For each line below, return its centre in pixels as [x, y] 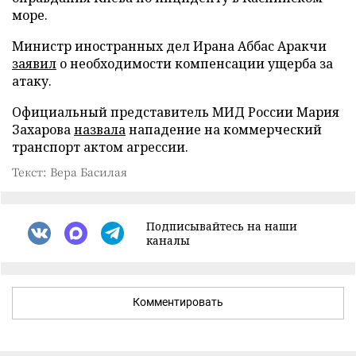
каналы [168, 240]
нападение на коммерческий [224, 129]
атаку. [32, 81]
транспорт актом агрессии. [100, 147]
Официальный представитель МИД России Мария [176, 112]
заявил [34, 63]
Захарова [43, 129]
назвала [100, 129]
